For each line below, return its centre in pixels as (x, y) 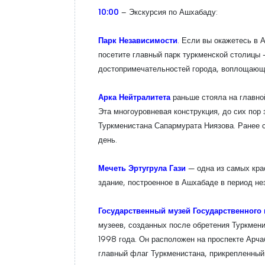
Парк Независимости (138, 40)
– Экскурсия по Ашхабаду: (168, 12)
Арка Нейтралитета (135, 97)
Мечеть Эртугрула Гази (142, 168)
